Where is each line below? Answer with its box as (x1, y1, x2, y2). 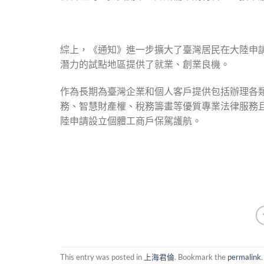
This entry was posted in (60, 252, 144, 262)
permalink (227, 252, 261, 262)
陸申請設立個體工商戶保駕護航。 (60, 115, 202, 127)
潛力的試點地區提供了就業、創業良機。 (60, 58, 230, 70)
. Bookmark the (174, 252, 227, 262)
